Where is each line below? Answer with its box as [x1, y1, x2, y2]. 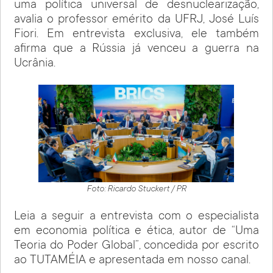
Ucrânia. [14, 57, 56, 71]
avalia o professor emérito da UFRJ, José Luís [14, 13, 259, 27]
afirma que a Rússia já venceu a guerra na [14, 42, 259, 56]
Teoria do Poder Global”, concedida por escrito [14, 239, 259, 253]
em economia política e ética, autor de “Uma [14, 224, 259, 238]
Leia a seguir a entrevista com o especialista [14, 210, 259, 224]
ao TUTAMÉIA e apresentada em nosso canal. [14, 253, 251, 268]
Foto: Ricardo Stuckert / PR [86, 184, 186, 194]
